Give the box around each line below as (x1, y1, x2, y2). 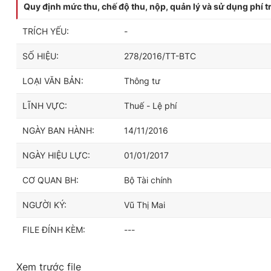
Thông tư (124, 76, 160, 86)
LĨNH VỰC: (22, 100, 67, 111)
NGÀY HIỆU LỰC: (22, 150, 90, 160)
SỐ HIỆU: (22, 51, 59, 61)
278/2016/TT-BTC (124, 51, 196, 61)
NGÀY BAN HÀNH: (22, 125, 94, 135)
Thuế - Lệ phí (124, 100, 177, 111)
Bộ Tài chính (124, 175, 172, 185)
